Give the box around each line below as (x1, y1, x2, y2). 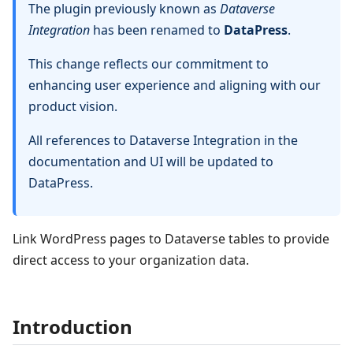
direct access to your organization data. (13, 251, 249, 269)
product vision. (28, 98, 117, 116)
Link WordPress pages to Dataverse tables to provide (13, 230, 329, 248)
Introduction (13, 314, 132, 340)
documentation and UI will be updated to (28, 153, 273, 171)
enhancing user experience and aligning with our (28, 76, 321, 95)
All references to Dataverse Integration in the (28, 132, 298, 150)
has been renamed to (90, 21, 224, 39)
